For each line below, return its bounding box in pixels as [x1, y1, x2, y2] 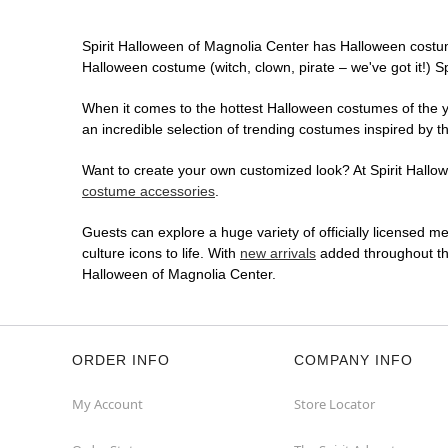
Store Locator [294, 395, 375, 414]
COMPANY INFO [294, 352, 413, 369]
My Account [72, 395, 143, 414]
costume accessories [82, 183, 215, 200]
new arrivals [240, 245, 316, 262]
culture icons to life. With [82, 245, 240, 262]
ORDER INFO [72, 352, 170, 369]
